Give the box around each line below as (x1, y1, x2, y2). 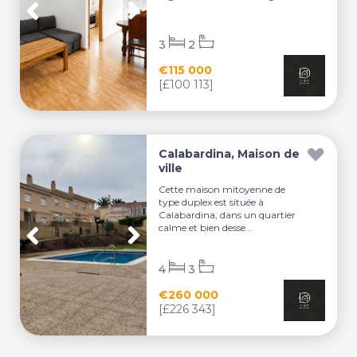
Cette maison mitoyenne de (159, 183, 286, 195)
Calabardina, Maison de (159, 147, 300, 161)
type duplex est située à (159, 196, 265, 208)
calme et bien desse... (159, 222, 253, 233)
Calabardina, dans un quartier (159, 209, 296, 221)
